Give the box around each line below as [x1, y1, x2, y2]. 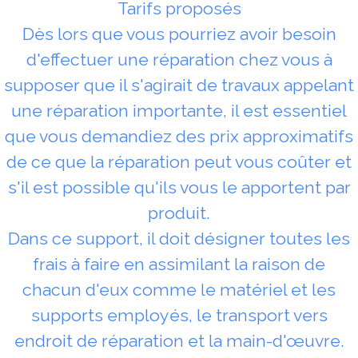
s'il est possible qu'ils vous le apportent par [7, 177, 351, 197]
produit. [148, 202, 210, 223]
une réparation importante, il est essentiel [11, 100, 347, 121]
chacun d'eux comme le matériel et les [22, 279, 336, 300]
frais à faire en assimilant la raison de [33, 253, 325, 274]
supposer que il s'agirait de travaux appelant [4, 74, 354, 95]
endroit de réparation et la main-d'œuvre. [14, 330, 344, 351]
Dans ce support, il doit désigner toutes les [8, 228, 350, 249]
